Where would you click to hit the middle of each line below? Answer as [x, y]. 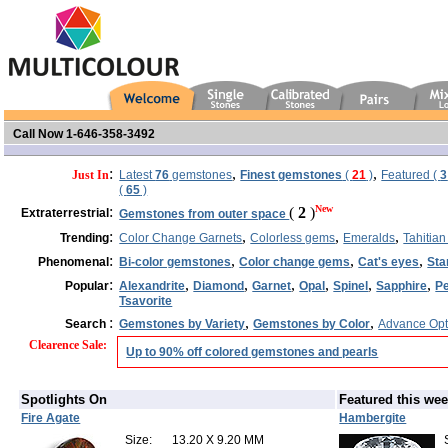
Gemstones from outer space [204, 214]
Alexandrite [152, 285]
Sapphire [402, 285]
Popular [87, 285]
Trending [85, 237]
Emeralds [369, 237]
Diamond [219, 285]
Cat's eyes [389, 261]
